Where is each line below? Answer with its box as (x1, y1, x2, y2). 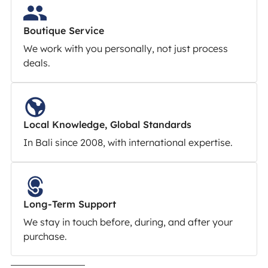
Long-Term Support (23, 197, 116, 210)
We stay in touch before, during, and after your (23, 215, 233, 228)
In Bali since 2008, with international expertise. (23, 136, 233, 148)
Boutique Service (23, 24, 104, 36)
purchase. (23, 230, 67, 242)
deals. (23, 56, 50, 69)
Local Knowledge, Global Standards (23, 118, 191, 130)
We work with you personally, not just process (23, 42, 228, 54)
